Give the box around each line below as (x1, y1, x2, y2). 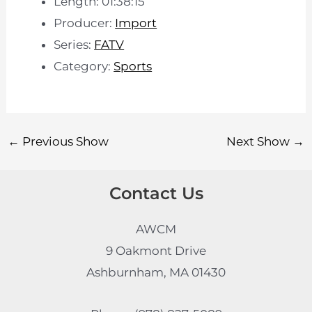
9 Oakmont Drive (106, 243, 206, 258)
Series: (54, 38, 95, 52)
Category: (54, 59, 114, 74)
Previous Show (19, 134, 109, 148)
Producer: (54, 16, 116, 31)
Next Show (226, 134, 292, 148)
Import (115, 16, 157, 31)
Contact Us (109, 183, 203, 204)
